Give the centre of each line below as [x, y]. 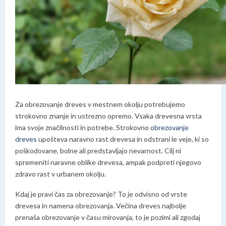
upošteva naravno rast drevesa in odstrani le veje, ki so [123, 139]
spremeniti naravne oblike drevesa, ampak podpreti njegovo [108, 162]
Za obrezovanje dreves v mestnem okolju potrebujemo [100, 104]
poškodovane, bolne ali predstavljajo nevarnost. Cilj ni [98, 151]
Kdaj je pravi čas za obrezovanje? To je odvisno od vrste [101, 194]
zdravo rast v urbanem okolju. [61, 174]
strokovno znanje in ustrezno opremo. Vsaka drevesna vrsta [108, 116]
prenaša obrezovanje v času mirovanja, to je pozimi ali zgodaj [108, 217]
